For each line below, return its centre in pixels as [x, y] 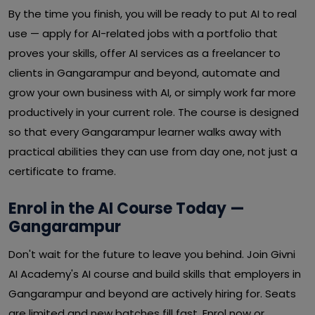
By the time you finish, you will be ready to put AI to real [153, 14]
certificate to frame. [62, 171]
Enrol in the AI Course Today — [127, 208]
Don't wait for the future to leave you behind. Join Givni [152, 254]
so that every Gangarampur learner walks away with [145, 132]
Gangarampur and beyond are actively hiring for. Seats [152, 294]
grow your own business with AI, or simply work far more [152, 92]
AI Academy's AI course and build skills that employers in [155, 274]
